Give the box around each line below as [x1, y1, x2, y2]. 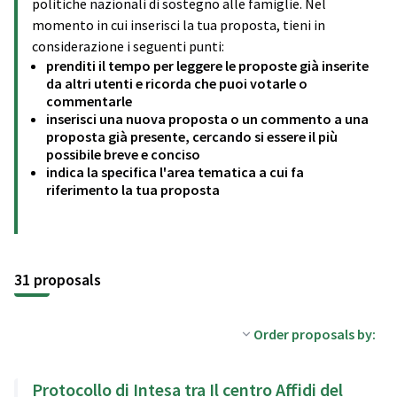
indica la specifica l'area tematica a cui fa [46, 162, 304, 181]
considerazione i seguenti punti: [32, 36, 224, 55]
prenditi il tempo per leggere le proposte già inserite [46, 56, 369, 74]
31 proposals [14, 269, 101, 290]
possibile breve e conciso [46, 144, 200, 163]
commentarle [46, 91, 132, 110]
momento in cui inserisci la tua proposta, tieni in [32, 15, 325, 34]
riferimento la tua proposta [46, 180, 220, 198]
